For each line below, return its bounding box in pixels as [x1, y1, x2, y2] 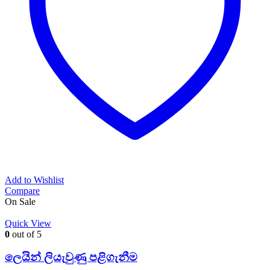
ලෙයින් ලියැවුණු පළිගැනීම [5, 251, 137, 264]
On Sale [5, 196, 36, 207]
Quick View [5, 218, 51, 228]
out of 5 [10, 228, 42, 239]
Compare [5, 185, 40, 196]
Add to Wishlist [5, 174, 64, 185]
